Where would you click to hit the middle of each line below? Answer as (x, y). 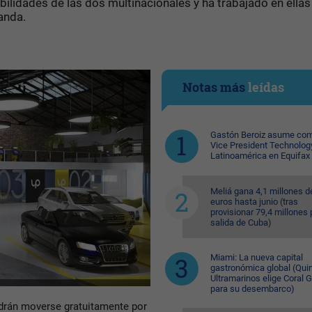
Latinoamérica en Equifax (260, 156)
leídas (266, 87)
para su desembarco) (252, 289)
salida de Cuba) (241, 223)
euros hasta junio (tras (254, 202)
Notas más (215, 87)
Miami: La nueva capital (256, 257)
